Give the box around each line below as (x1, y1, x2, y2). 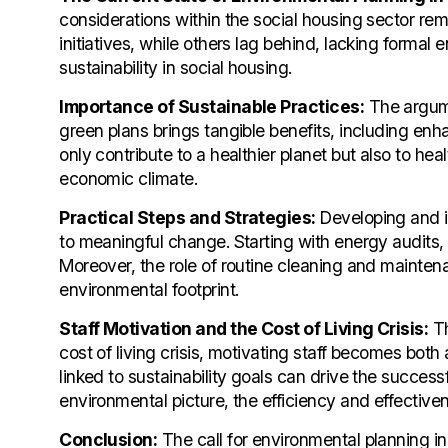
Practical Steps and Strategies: (59, 206, 316, 228)
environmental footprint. (59, 278, 239, 300)
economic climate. (59, 167, 198, 189)
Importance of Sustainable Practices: (59, 95, 365, 117)
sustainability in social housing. (59, 56, 292, 78)
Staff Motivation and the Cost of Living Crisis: (59, 317, 429, 339)
